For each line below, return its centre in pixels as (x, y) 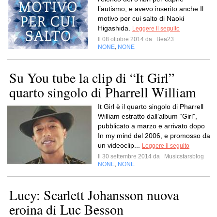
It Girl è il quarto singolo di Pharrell (151, 107)
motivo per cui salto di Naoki (141, 18)
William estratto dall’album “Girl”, (147, 116)
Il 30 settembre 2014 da (130, 156)
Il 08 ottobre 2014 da (126, 39)
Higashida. (115, 28)
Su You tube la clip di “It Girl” (92, 77)
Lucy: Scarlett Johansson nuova (94, 195)
